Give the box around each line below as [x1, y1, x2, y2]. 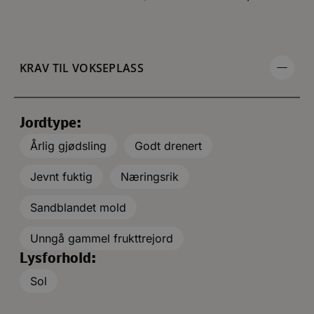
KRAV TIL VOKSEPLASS [20, 60, 144, 76]
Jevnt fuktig [30, 169, 93, 184]
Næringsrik [121, 169, 179, 184]
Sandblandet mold [30, 200, 126, 214]
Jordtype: [20, 116, 81, 131]
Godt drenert [135, 138, 202, 153]
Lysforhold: [20, 252, 96, 266]
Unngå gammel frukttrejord [30, 231, 173, 245]
